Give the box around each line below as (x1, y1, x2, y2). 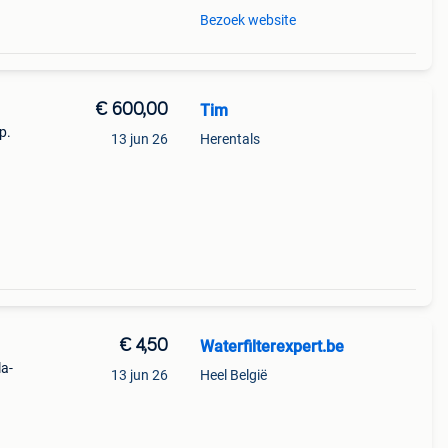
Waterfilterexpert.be (199, 337, 344, 356)
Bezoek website (199, 12, 296, 28)
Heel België (199, 367, 267, 383)
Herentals (199, 131, 260, 147)
